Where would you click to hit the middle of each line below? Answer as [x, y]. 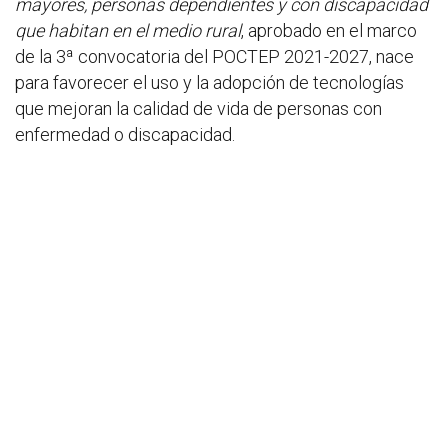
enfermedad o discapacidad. [125, 134]
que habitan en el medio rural [128, 30]
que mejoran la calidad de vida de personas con [198, 108]
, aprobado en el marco [329, 30]
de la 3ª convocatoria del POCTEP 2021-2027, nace [214, 56]
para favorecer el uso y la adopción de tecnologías [209, 82]
